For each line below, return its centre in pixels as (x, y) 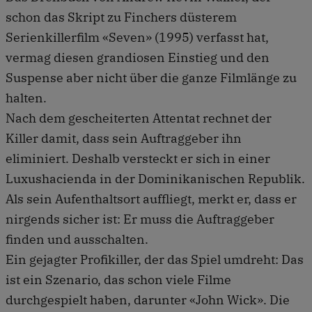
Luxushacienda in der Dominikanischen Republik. (155, 178)
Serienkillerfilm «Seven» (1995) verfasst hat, (137, 37)
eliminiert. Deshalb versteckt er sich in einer (138, 158)
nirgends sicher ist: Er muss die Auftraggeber (140, 219)
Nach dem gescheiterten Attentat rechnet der (139, 118)
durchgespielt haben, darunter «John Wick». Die (148, 299)
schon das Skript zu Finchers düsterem (121, 17)
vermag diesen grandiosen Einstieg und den (138, 57)
